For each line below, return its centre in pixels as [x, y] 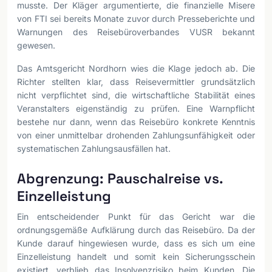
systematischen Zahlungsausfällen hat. [94, 148]
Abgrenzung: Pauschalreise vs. [120, 178]
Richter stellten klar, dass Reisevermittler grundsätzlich [136, 82]
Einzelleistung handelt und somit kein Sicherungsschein [136, 257]
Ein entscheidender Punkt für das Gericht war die [136, 216]
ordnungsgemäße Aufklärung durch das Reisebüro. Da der [136, 230]
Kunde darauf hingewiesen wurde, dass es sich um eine [136, 243]
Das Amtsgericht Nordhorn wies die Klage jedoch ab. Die [136, 68]
